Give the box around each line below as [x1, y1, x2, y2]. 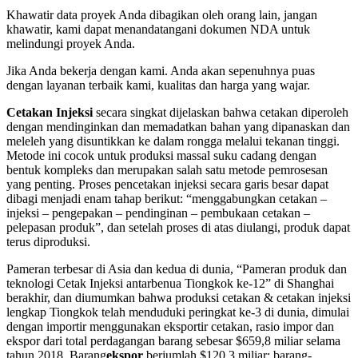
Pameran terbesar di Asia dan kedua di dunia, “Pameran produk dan [6, 262, 347, 276]
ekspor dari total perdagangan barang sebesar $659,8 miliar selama [6, 334, 340, 348]
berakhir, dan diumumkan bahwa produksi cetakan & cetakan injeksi [6, 291, 351, 305]
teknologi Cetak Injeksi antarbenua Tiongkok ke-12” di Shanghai [6, 276, 334, 291]
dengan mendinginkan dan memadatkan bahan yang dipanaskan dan [6, 120, 350, 134]
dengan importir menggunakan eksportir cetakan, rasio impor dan [6, 320, 334, 334]
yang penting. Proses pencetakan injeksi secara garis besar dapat [6, 177, 328, 192]
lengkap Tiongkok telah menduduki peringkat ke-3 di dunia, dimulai [6, 305, 349, 320]
